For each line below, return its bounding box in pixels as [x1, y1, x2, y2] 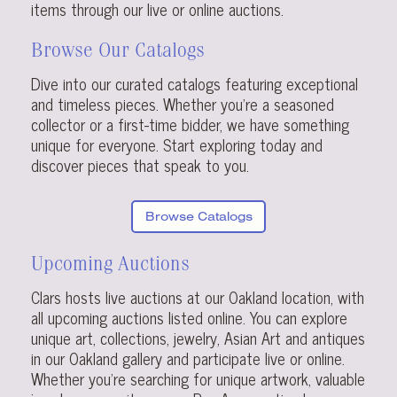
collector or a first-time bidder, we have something [31, 110, 349, 137]
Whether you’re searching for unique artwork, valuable [31, 365, 365, 393]
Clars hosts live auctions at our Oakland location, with [31, 284, 364, 311]
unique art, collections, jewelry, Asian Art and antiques [31, 324, 365, 352]
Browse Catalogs [144, 208, 253, 225]
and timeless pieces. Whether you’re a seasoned [31, 90, 334, 117]
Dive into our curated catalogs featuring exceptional [31, 69, 358, 97]
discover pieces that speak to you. [31, 151, 249, 178]
